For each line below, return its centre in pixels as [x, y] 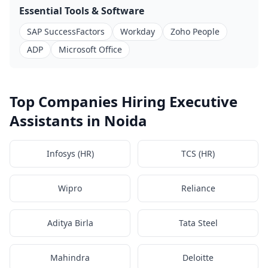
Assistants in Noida [78, 121]
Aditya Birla [70, 223]
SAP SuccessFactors [66, 31]
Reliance [198, 188]
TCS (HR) [198, 153]
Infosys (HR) [70, 153]
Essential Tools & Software [82, 11]
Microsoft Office [90, 49]
